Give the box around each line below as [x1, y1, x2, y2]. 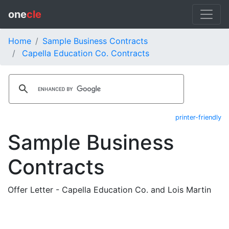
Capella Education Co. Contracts [22, 48, 149, 58]
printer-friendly [175, 113, 221, 121]
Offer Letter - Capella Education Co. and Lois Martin [8, 185, 211, 195]
